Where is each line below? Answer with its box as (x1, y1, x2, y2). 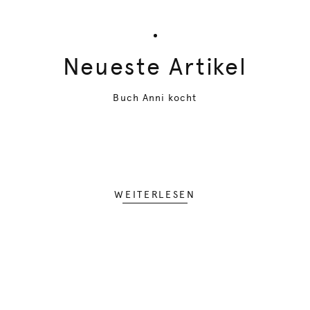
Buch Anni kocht (113, 92, 197, 103)
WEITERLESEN (114, 189, 196, 200)
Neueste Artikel (62, 53, 247, 80)
